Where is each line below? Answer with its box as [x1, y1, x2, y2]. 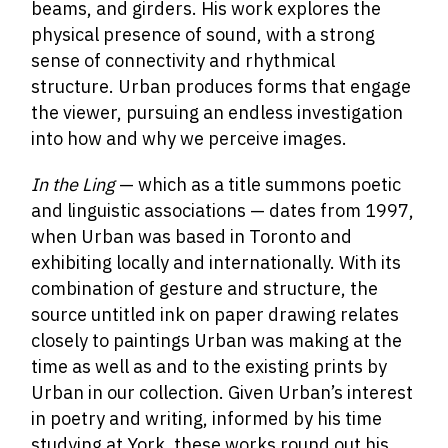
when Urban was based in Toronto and [31, 224, 353, 248]
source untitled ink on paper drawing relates [31, 302, 400, 326]
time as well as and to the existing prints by [31, 354, 388, 378]
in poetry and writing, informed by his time [31, 406, 383, 430]
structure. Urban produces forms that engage [31, 74, 412, 98]
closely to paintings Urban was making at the [31, 328, 403, 352]
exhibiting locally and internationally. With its [31, 250, 402, 274]
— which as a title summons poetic [115, 172, 402, 196]
